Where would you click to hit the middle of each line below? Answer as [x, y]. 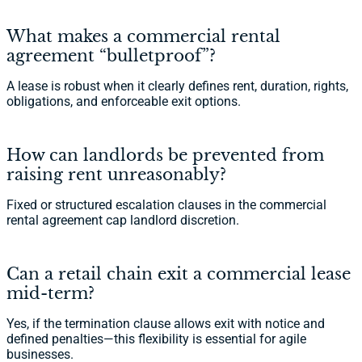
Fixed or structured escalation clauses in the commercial [166, 205]
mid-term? [51, 293]
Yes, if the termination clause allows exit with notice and [166, 324]
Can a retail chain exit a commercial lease [179, 274]
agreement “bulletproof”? [111, 56]
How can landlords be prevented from [165, 155]
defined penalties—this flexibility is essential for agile [156, 339]
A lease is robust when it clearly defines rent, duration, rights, [177, 86]
